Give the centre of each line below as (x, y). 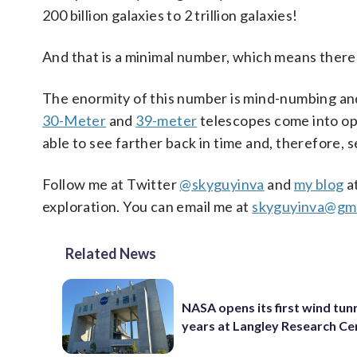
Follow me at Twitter (111, 184)
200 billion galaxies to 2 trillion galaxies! (170, 16)
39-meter (167, 121)
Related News (111, 254)
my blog (319, 184)
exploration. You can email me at (147, 207)
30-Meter (75, 121)
